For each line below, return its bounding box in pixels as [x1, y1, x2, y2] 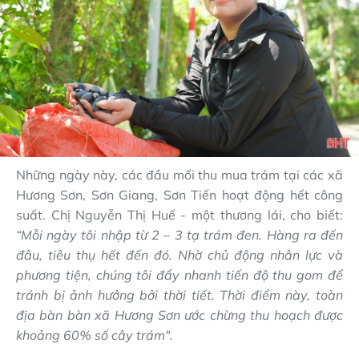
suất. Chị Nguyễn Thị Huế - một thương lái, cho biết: [16, 206, 343, 223]
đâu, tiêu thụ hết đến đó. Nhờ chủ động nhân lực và [16, 246, 343, 263]
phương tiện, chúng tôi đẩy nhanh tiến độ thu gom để [16, 266, 343, 283]
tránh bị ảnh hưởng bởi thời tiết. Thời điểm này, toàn [16, 286, 343, 303]
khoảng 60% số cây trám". [16, 326, 173, 343]
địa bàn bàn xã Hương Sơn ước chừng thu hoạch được [16, 306, 343, 323]
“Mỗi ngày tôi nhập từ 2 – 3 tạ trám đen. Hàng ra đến [16, 226, 343, 243]
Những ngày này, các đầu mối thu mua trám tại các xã [16, 166, 343, 183]
